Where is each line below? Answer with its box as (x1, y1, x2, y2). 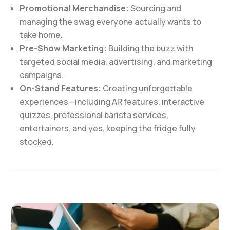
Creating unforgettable (101, 83, 193, 94)
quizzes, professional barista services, (20, 109, 169, 121)
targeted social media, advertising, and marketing (20, 56, 213, 67)
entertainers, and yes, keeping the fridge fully (20, 123, 196, 134)
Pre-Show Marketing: (20, 43, 107, 54)
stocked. (20, 136, 54, 147)
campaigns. (20, 69, 64, 81)
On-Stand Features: (20, 83, 102, 94)
